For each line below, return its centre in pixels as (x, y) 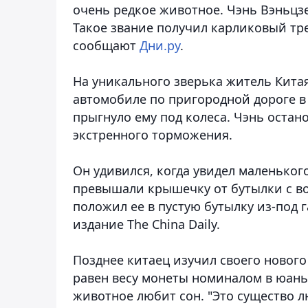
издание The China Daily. (146, 224)
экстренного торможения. (153, 134)
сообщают (106, 45)
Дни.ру (160, 45)
